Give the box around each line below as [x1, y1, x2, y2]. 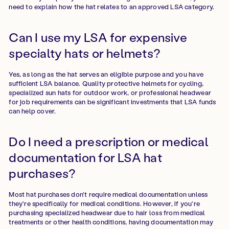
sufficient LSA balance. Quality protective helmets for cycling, [9, 79, 203, 88]
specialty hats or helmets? [9, 45, 161, 61]
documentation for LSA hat [9, 149, 162, 166]
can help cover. [9, 106, 56, 116]
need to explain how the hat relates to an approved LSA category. [9, 2, 215, 11]
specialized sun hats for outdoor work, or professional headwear [9, 88, 211, 97]
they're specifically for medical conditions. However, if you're [9, 199, 200, 208]
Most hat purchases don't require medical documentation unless [9, 190, 208, 199]
